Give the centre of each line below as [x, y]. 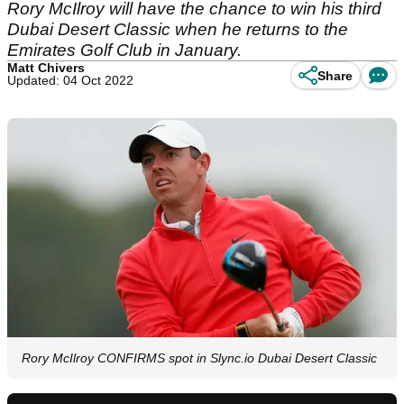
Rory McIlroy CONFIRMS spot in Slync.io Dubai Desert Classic [199, 358]
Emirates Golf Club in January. [124, 50]
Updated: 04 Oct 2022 [70, 80]
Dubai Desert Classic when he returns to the [178, 29]
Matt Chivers [46, 68]
